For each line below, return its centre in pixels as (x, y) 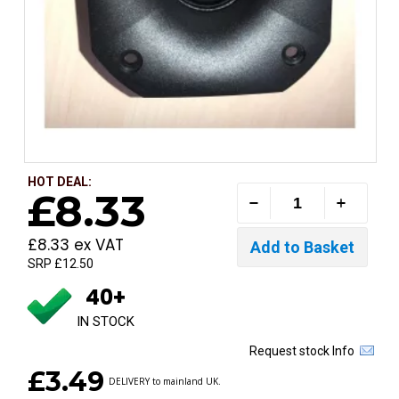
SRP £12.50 (61, 264)
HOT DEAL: (60, 182)
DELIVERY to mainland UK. (165, 382)
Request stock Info (305, 351)
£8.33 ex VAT (76, 245)
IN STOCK (106, 322)
